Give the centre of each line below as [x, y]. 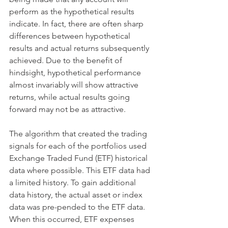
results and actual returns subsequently [80, 48]
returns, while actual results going [70, 97]
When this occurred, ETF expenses [73, 219]
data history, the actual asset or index [77, 195]
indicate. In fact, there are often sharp [77, 24]
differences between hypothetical [71, 36]
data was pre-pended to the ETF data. [78, 207]
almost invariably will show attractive [75, 85]
